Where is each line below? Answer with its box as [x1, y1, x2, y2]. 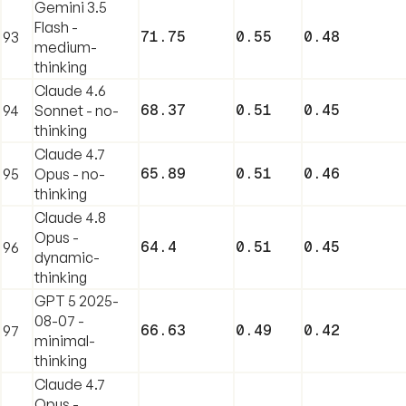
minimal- [34, 331, 95, 350]
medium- [34, 37, 97, 56]
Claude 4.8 [34, 208, 106, 227]
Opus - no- [34, 164, 105, 183]
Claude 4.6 [34, 81, 106, 100]
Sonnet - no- [34, 101, 119, 120]
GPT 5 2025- [34, 291, 119, 310]
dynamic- [34, 247, 100, 266]
